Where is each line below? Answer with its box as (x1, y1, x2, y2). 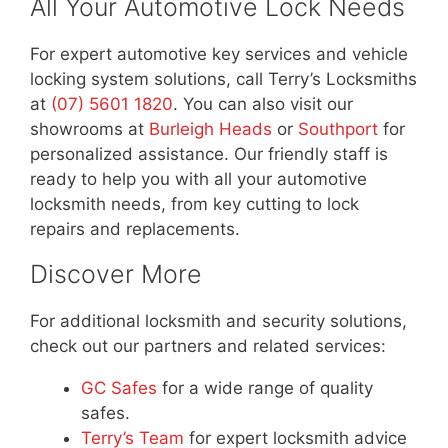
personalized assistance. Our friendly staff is (30, 144, 388, 165)
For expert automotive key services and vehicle (30, 44, 408, 65)
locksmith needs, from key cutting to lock (30, 194, 359, 215)
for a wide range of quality (157, 378, 373, 399)
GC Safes (81, 378, 157, 399)
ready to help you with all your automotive (30, 169, 367, 190)
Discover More (30, 259, 202, 290)
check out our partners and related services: (30, 336, 386, 357)
